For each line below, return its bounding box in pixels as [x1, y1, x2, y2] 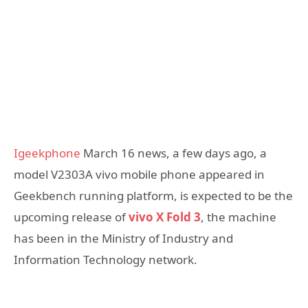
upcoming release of [14, 208, 129, 225]
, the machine [201, 208, 276, 225]
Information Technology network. [14, 251, 197, 267]
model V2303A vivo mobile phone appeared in [14, 166, 265, 182]
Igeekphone [14, 144, 80, 161]
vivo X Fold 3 [129, 208, 201, 225]
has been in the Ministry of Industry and [14, 230, 233, 246]
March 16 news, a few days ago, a [80, 144, 267, 161]
